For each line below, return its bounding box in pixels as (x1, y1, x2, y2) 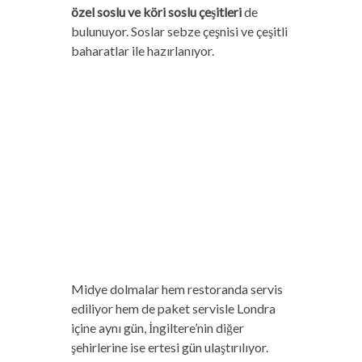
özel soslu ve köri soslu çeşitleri (70, 4, 242, 20)
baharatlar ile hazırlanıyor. (70, 43, 214, 59)
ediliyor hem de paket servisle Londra (70, 301, 276, 317)
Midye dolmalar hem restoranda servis (70, 281, 283, 297)
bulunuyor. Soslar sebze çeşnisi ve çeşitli (70, 23, 288, 40)
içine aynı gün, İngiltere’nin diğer (70, 320, 244, 336)
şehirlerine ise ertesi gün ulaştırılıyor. (70, 339, 268, 356)
